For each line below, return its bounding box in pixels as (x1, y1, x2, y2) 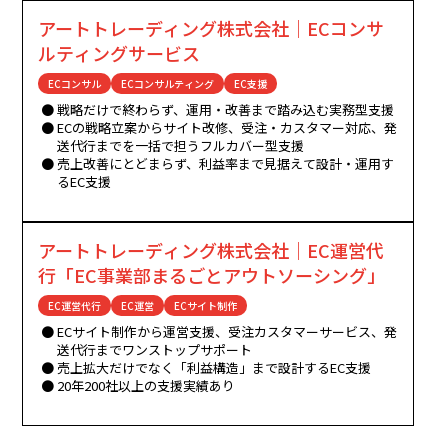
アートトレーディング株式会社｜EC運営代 (38, 237, 385, 264)
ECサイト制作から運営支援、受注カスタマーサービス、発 (57, 322, 398, 342)
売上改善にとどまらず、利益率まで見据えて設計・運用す (57, 154, 395, 174)
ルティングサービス (38, 40, 201, 67)
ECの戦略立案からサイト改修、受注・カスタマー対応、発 (57, 118, 398, 138)
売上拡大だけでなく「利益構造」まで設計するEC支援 (57, 358, 372, 378)
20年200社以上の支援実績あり (57, 376, 236, 396)
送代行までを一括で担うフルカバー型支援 (57, 136, 305, 156)
